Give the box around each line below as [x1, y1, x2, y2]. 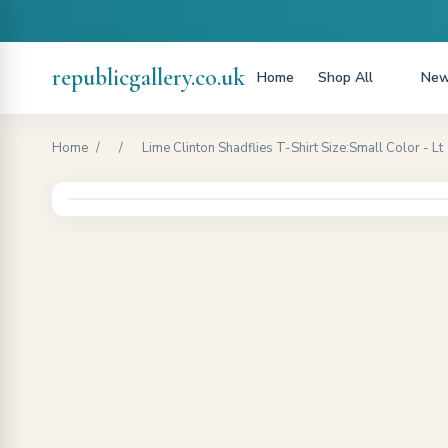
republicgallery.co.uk [52, 63, 245, 92]
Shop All [318, 68, 373, 87]
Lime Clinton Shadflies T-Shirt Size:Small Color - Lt [142, 139, 443, 157]
